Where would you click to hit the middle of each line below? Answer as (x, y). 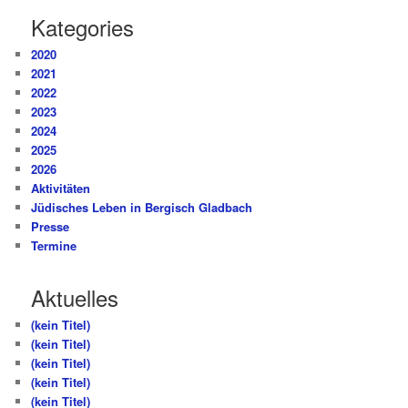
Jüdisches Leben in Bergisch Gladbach (142, 208)
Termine (54, 246)
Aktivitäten (61, 189)
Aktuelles (75, 297)
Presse (51, 227)
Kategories (83, 27)
